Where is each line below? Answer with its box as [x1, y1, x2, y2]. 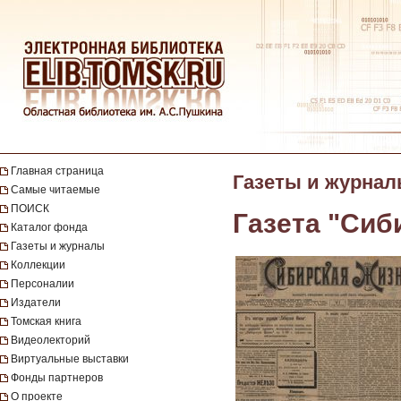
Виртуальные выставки [11, 353, 129, 365]
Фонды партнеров [11, 371, 103, 384]
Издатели [11, 296, 61, 309]
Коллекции [11, 259, 65, 271]
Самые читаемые [11, 183, 100, 196]
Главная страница [11, 165, 104, 177]
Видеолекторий [11, 334, 90, 346]
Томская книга [11, 315, 81, 328]
